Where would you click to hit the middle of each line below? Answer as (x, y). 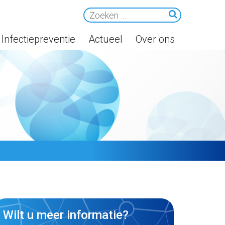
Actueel (105, 39)
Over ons (155, 39)
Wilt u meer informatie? (66, 215)
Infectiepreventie (38, 39)
